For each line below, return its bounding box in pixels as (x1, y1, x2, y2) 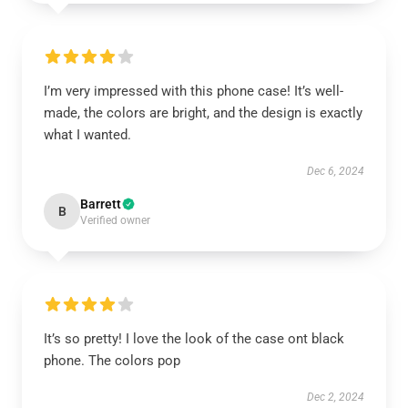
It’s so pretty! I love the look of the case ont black (44, 331, 344, 347)
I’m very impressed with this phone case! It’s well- (44, 83, 343, 99)
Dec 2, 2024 (307, 391, 364, 403)
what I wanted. (44, 127, 131, 143)
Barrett (80, 197, 121, 211)
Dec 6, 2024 (307, 165, 364, 178)
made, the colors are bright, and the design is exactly (44, 105, 362, 121)
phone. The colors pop (44, 352, 180, 369)
